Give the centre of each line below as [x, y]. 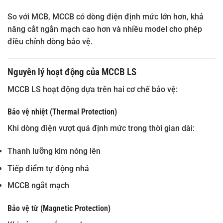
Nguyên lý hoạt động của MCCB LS [72, 72]
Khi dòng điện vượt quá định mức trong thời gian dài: [101, 128]
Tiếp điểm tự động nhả [48, 168]
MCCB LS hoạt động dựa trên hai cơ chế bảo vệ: [93, 89]
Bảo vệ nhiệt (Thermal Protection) [62, 112]
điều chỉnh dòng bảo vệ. [50, 42]
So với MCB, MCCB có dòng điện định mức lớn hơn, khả [106, 17]
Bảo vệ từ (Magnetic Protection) [59, 209]
